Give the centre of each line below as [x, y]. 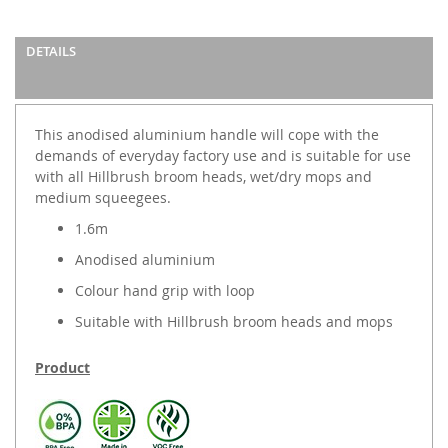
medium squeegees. [103, 197]
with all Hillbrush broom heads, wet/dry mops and [203, 176]
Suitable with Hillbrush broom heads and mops [234, 321]
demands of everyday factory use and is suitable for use [223, 155]
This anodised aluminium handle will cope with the [207, 134]
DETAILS [51, 50]
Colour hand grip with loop [165, 290]
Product [62, 367]
